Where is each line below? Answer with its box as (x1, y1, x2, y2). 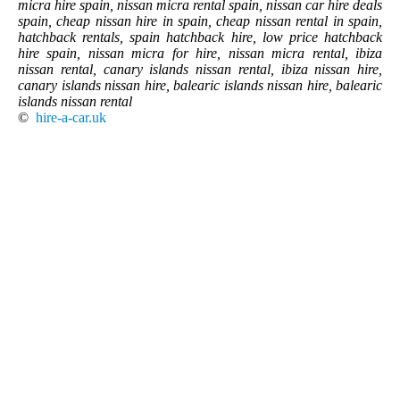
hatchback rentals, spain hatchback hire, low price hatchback (18, 29, 382, 45)
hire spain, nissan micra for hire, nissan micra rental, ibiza (18, 45, 382, 61)
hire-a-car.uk (36, 109, 106, 125)
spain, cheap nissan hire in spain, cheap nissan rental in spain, (18, 12, 382, 29)
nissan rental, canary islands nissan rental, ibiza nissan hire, (18, 61, 382, 77)
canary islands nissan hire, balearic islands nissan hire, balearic (18, 77, 382, 93)
